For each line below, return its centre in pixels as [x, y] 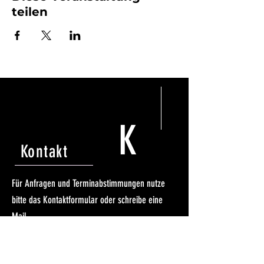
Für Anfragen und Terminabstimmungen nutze [88, 183]
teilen [30, 11]
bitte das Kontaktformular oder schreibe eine [87, 199]
